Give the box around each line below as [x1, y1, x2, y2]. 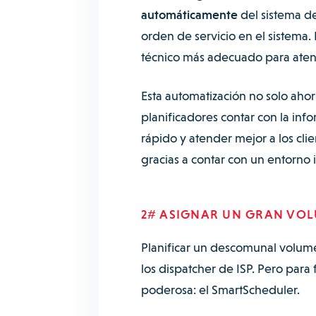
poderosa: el [140, 282, 212, 297]
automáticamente [140, 7, 238, 22]
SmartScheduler [211, 282, 297, 297]
